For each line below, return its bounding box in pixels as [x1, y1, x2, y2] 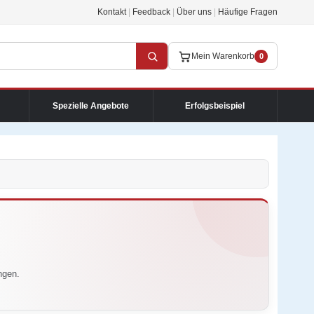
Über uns [177, 7, 212, 17]
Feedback [132, 7, 170, 17]
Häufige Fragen [218, 7, 278, 17]
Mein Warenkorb [191, 51, 254, 61]
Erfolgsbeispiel [185, 100, 245, 111]
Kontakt [97, 7, 126, 17]
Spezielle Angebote [53, 100, 130, 111]
